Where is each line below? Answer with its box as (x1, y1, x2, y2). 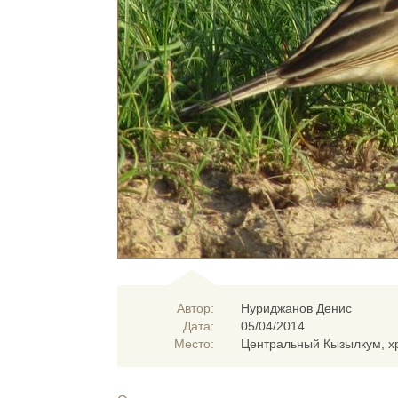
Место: (174, 337, 215, 351)
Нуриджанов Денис (241, 301, 353, 315)
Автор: (177, 301, 215, 315)
